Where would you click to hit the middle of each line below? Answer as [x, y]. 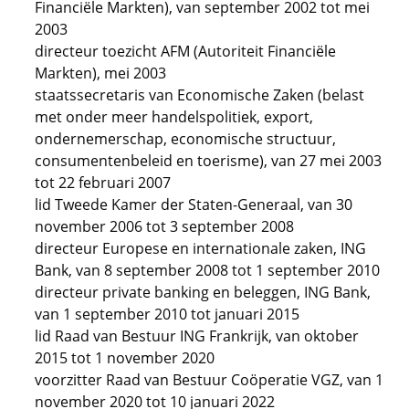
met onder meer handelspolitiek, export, [174, 117]
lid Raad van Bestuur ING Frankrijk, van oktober [197, 336]
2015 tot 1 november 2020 [125, 358]
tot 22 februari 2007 [103, 183]
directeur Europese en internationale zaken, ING [200, 248]
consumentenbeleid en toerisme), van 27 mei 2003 [208, 161]
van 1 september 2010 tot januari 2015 [167, 314]
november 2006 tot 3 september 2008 [164, 226]
